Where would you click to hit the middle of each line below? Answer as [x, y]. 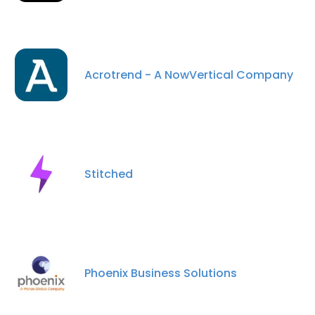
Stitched [109, 174]
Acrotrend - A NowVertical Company [189, 75]
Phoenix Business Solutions [161, 273]
